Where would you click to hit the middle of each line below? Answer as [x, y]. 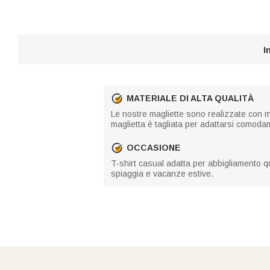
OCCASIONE [154, 147]
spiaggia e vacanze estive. [162, 174]
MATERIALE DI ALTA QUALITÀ [190, 98]
